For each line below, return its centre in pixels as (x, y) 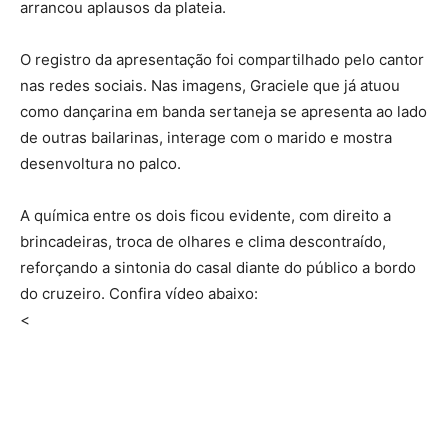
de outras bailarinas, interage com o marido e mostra (206, 138)
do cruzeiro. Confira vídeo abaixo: (139, 294)
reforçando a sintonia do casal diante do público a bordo (218, 268)
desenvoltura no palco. (100, 164)
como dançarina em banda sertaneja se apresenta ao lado (223, 112)
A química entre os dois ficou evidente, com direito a (205, 216)
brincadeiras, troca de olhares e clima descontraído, (203, 242)
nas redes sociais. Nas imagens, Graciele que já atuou (210, 86)
